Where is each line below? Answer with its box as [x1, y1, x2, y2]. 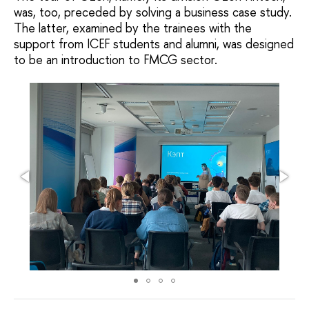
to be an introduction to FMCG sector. [14, 51, 217, 69]
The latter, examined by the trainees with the [14, 19, 252, 37]
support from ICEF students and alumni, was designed [14, 35, 294, 53]
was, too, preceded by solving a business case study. [14, 3, 292, 21]
